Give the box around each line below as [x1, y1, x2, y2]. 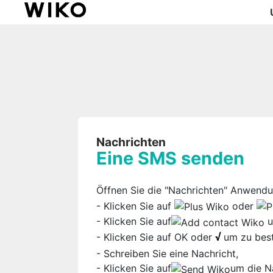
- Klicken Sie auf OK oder [96, 230, 216, 243]
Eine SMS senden [96, 147, 245, 169]
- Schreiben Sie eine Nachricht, [96, 247, 239, 260]
